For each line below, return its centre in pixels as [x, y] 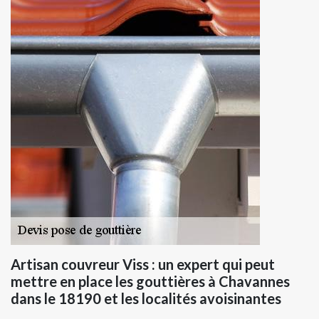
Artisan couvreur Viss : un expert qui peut [143, 265]
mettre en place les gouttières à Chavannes [150, 282]
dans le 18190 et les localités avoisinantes [146, 299]
